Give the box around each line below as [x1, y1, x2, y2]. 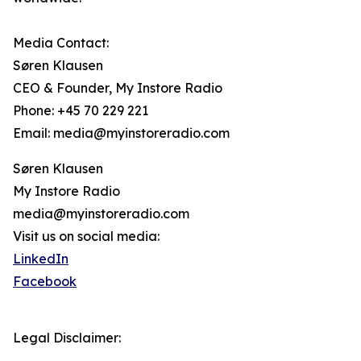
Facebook [13, 273, 77, 290]
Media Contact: [13, 35, 109, 52]
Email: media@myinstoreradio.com [13, 125, 230, 142]
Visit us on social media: [13, 228, 160, 245]
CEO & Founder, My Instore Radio [13, 80, 222, 97]
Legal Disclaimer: [13, 330, 121, 346]
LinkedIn [13, 251, 68, 268]
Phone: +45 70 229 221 [13, 102, 148, 119]
